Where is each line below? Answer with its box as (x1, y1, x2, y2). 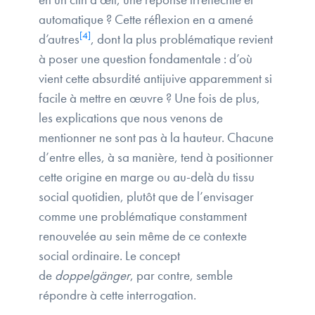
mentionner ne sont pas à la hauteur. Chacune (39, 129, 274, 147)
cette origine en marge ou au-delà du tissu (39, 168, 255, 186)
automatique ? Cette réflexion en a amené (39, 11, 253, 29)
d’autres (39, 30, 79, 49)
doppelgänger (55, 266, 130, 285)
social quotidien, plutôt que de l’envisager (39, 188, 254, 206)
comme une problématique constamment (39, 207, 247, 226)
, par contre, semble (130, 266, 233, 285)
